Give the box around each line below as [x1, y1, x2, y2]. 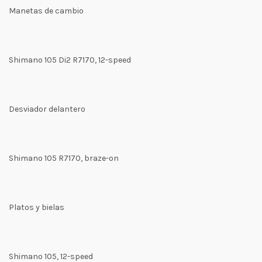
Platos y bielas [9, 202, 64, 212]
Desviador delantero [9, 104, 85, 114]
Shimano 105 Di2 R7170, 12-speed [9, 55, 131, 65]
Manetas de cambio [9, 6, 84, 16]
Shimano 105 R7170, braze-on [9, 153, 119, 163]
